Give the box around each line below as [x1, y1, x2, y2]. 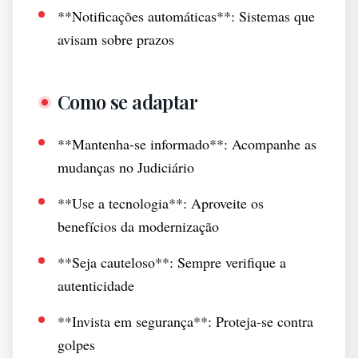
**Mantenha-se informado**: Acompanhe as [58, 134, 316, 153]
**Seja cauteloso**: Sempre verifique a [58, 253, 286, 272]
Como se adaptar [58, 89, 197, 114]
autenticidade [58, 276, 134, 295]
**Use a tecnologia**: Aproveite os [58, 193, 264, 213]
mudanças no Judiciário [58, 157, 194, 177]
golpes [58, 335, 95, 354]
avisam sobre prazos [58, 30, 174, 49]
